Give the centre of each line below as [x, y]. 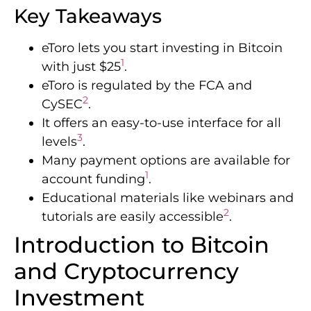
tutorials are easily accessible [133, 217]
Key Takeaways [88, 16]
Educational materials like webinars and [168, 198]
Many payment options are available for [166, 161]
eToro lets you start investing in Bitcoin [162, 48]
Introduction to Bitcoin [142, 245]
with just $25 [81, 67]
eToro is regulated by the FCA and [147, 86]
